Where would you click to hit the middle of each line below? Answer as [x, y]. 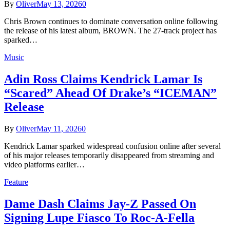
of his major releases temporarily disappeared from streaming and [109, 156]
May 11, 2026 [59, 129]
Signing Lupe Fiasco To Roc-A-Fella [99, 218]
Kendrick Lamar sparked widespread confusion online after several [112, 146]
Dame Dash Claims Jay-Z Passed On [100, 204]
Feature [16, 182]
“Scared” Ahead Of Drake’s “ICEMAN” [110, 93]
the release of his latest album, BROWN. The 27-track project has [110, 31]
